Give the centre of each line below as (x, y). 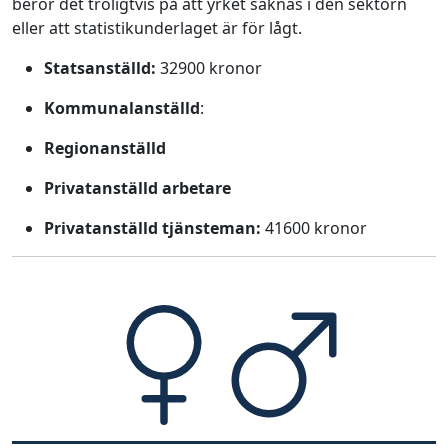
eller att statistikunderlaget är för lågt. (157, 28)
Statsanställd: (100, 68)
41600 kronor (314, 228)
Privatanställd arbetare (137, 188)
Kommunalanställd (122, 108)
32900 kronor (209, 68)
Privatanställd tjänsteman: (152, 228)
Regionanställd (105, 148)
